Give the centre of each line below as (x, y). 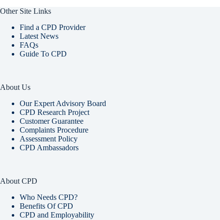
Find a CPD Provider (53, 27)
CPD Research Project (55, 112)
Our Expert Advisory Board (63, 103)
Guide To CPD (43, 54)
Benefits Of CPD (46, 206)
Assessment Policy (49, 138)
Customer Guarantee (52, 121)
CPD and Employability (57, 215)
